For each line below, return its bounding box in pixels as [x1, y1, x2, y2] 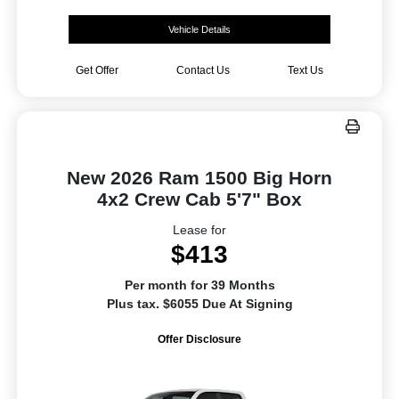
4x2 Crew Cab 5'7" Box [97, 188, 302, 209]
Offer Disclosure [158, 332, 241, 346]
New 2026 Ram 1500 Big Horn [67, 167, 332, 188]
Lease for [173, 222, 226, 237]
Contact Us [175, 63, 230, 77]
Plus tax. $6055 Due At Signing [106, 296, 293, 311]
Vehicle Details [168, 23, 231, 35]
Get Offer [75, 63, 118, 77]
